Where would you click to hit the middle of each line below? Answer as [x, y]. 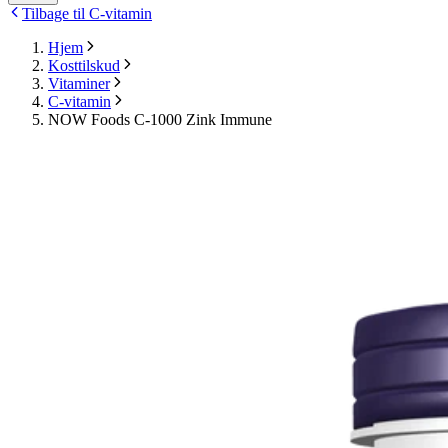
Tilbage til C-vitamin [87, 14]
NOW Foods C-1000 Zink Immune [160, 120]
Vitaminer [79, 84]
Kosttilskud [84, 66]
